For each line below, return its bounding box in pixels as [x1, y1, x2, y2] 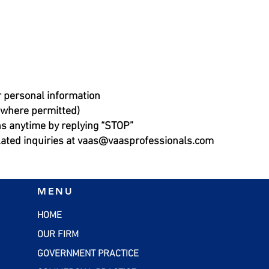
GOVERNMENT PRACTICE [37, 248, 139, 260]
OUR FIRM [37, 229, 79, 241]
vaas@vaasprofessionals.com [77, 135, 214, 148]
